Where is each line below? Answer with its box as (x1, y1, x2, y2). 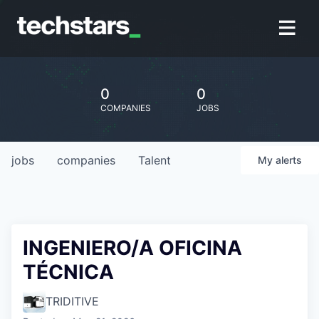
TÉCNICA (23, 260, 114, 284)
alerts (276, 154, 302, 166)
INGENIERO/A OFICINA (23, 236, 242, 260)
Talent (138, 153, 171, 167)
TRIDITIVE (46, 294, 99, 308)
